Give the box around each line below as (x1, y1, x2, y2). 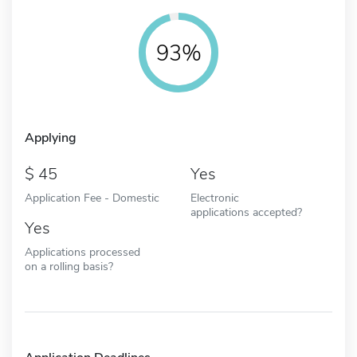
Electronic (190, 189, 239, 206)
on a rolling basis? (25, 257, 113, 274)
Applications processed (25, 243, 140, 260)
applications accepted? (190, 203, 302, 220)
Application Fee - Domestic (25, 189, 159, 206)
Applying (25, 128, 76, 147)
